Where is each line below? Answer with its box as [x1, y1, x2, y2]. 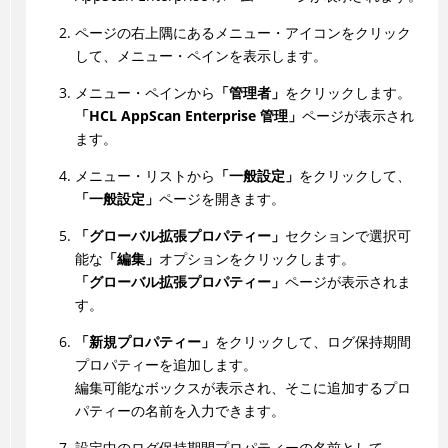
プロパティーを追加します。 [74, 355, 257, 375]
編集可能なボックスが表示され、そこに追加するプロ [74, 378, 411, 398]
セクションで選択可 [284, 226, 411, 246]
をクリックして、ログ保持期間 [214, 332, 411, 352]
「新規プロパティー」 [74, 332, 215, 352]
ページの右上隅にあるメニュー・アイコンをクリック [74, 23, 411, 43]
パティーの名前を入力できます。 [74, 401, 285, 421]
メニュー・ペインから [74, 83, 215, 103]
